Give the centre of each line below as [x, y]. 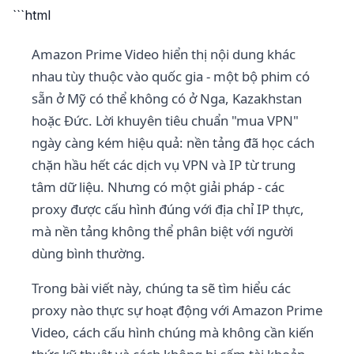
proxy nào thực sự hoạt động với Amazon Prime [177, 310]
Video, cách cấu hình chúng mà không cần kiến [173, 332]
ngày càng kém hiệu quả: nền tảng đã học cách [173, 143]
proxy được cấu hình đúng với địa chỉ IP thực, [168, 209]
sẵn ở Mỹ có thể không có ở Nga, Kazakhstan [167, 98]
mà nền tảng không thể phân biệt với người [162, 231]
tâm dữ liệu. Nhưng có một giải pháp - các [158, 187]
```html [32, 15]
